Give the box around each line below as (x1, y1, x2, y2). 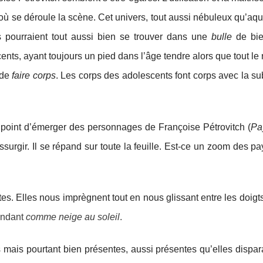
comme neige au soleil (26, 212, 120, 222)
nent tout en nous (91, 193, 164, 203)
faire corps (12, 70, 56, 80)
